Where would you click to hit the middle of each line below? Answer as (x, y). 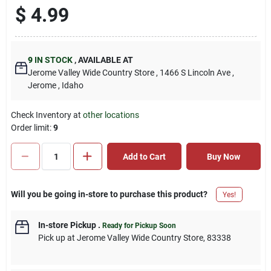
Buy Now (223, 156)
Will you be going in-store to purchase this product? (109, 194)
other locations (111, 115)
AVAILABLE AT (104, 60)
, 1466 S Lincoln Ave (193, 73)
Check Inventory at (47, 115)
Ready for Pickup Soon (139, 226)
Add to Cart (144, 156)
